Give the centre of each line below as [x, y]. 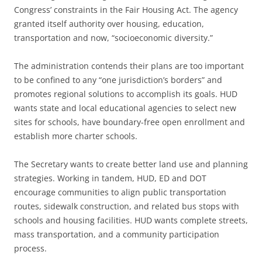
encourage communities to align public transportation [120, 192]
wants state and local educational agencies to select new [125, 108]
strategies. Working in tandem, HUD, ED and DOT [110, 178]
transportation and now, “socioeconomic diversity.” [113, 38]
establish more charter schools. [76, 136]
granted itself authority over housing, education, [109, 24]
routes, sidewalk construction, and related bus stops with [127, 206]
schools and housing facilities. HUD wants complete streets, [131, 220]
